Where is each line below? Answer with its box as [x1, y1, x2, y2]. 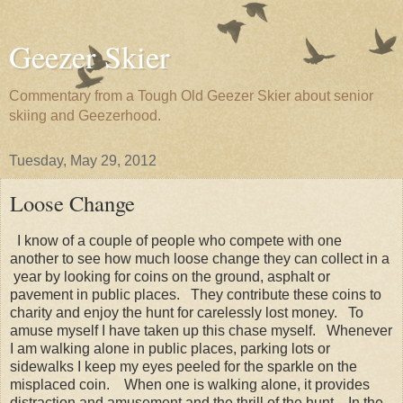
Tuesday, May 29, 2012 [9, 153, 157, 168]
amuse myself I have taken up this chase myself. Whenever [10, 322, 392, 338]
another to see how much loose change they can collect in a [10, 250, 390, 266]
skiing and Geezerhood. [9, 108, 161, 123]
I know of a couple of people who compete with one [10, 232, 342, 248]
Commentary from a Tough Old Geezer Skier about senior [9, 88, 373, 103]
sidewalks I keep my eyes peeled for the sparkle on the [10, 358, 357, 374]
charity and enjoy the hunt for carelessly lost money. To [10, 304, 363, 320]
